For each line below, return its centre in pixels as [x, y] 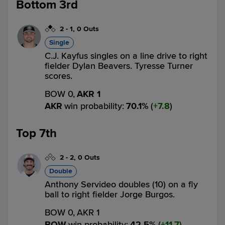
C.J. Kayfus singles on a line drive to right [126, 56]
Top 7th [36, 133]
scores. [59, 76]
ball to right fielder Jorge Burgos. [110, 194]
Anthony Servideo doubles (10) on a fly [121, 184]
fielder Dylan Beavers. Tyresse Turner [119, 66]
